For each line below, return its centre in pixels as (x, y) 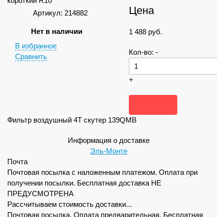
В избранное (36, 46)
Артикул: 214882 (59, 13)
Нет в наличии (57, 31)
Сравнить (31, 56)
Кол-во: (142, 52)
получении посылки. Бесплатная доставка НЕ (84, 183)
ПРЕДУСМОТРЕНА (40, 194)
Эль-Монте (108, 151)
